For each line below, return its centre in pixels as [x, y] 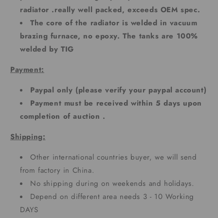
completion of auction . [63, 117]
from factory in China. [57, 171]
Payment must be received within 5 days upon [116, 103]
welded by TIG [47, 49]
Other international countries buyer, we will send [114, 157]
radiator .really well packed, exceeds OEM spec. [110, 10]
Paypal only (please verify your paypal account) [118, 90]
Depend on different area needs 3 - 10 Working [112, 197]
